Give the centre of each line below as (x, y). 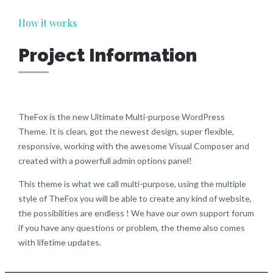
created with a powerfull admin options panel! (105, 161)
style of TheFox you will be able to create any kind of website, (135, 199)
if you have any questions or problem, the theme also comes (131, 228)
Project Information (107, 55)
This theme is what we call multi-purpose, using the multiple (132, 184)
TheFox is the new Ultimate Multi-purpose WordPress (121, 117)
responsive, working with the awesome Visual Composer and (133, 146)
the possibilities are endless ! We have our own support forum (136, 213)
